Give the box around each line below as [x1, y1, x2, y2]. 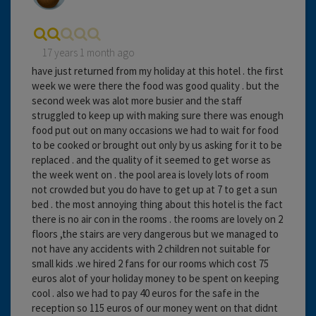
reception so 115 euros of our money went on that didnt [32, 300, 278, 315]
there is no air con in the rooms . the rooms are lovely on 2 [32, 212, 283, 226]
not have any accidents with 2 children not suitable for [32, 241, 270, 255]
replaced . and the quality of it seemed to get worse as [32, 152, 271, 166]
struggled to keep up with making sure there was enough [32, 108, 284, 122]
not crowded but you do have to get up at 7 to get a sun [32, 182, 277, 196]
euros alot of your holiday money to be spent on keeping [32, 271, 279, 285]
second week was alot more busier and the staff [32, 93, 242, 107]
